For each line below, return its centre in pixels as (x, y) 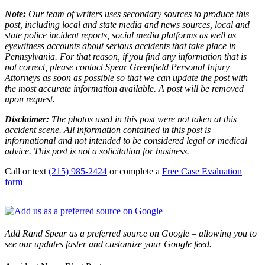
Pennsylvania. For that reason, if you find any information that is (126, 56)
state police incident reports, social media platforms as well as (120, 35)
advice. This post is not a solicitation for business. (97, 151)
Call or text (27, 171)
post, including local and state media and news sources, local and (127, 24)
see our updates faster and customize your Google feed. (108, 244)
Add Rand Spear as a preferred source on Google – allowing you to (131, 233)
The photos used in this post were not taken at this (144, 119)
